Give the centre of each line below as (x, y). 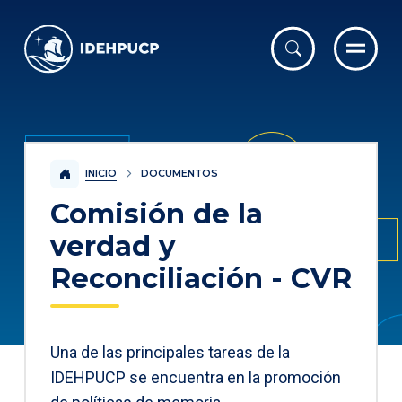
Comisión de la (157, 213)
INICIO (100, 173)
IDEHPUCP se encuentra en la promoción (196, 377)
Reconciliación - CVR (201, 278)
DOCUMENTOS (179, 174)
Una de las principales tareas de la (170, 352)
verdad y (113, 245)
